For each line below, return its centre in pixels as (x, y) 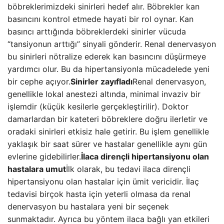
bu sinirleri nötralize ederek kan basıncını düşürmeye (107, 56)
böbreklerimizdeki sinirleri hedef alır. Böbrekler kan (103, 6)
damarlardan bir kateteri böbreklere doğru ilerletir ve (107, 119)
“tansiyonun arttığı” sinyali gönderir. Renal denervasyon (112, 44)
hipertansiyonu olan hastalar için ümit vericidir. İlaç (103, 181)
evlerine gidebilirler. (44, 156)
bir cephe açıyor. (39, 81)
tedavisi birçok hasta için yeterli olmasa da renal (99, 194)
